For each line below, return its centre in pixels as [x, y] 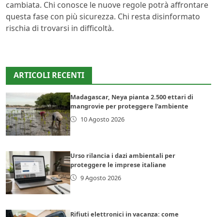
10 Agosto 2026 [102, 119]
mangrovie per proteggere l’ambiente [130, 106]
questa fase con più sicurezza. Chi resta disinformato [103, 16]
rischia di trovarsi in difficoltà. [60, 28]
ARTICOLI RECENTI [49, 75]
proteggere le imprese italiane [118, 164]
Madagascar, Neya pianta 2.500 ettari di [132, 97]
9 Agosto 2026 [101, 178]
